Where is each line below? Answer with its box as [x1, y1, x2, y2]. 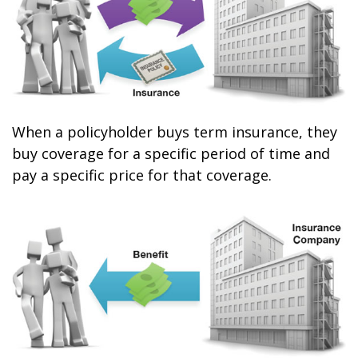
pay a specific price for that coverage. [12, 165, 272, 185]
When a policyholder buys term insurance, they [12, 122, 337, 142]
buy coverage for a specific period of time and [12, 144, 330, 164]
